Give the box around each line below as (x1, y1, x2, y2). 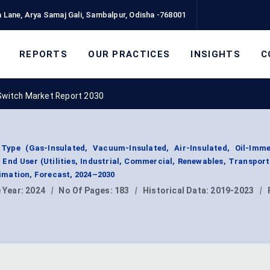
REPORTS (19, 48, 68, 60)
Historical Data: (143, 186, 211, 196)
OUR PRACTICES (88, 48, 171, 60)
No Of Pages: (58, 186, 115, 196)
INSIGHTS (190, 48, 240, 60)
